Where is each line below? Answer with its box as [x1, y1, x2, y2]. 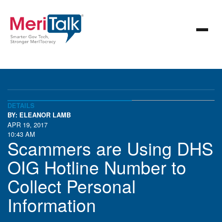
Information [7, 192, 96, 217]
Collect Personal [7, 173, 136, 198]
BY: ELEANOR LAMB [7, 111, 71, 119]
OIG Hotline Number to [7, 155, 186, 179]
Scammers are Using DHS [7, 136, 213, 161]
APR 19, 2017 [7, 120, 48, 129]
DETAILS [7, 101, 35, 110]
